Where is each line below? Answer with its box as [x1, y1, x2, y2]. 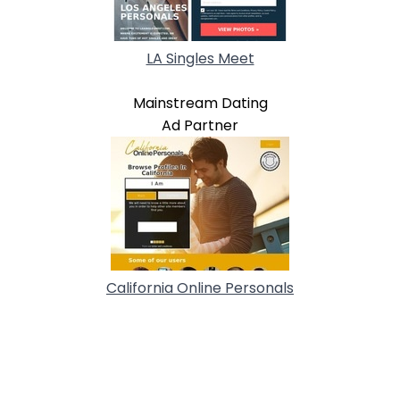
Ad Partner [162, 114, 238, 136]
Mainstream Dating [132, 92, 268, 113]
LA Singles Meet [146, 47, 254, 69]
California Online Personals [106, 277, 294, 298]
